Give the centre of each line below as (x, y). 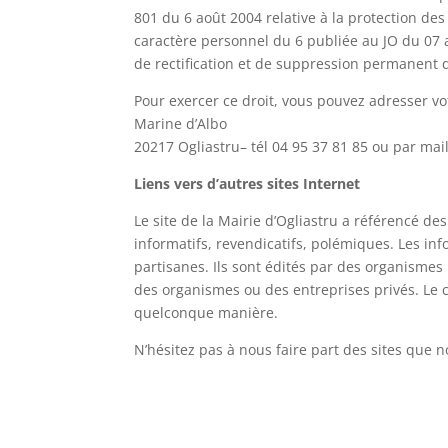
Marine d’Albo (181, 124)
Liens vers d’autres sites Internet (247, 184)
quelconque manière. (206, 313)
